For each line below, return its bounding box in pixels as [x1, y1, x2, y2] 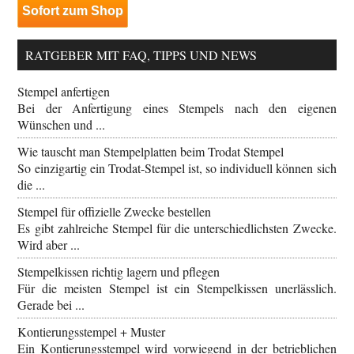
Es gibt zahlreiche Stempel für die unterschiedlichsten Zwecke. [17, 220, 337, 237]
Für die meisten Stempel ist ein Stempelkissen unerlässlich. [17, 280, 337, 297]
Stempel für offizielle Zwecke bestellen [17, 203, 212, 220]
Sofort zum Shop [22, 4, 124, 18]
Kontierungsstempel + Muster [17, 323, 166, 341]
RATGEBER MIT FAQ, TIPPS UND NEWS [25, 47, 258, 64]
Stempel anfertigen [17, 83, 111, 100]
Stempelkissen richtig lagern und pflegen [17, 263, 220, 281]
